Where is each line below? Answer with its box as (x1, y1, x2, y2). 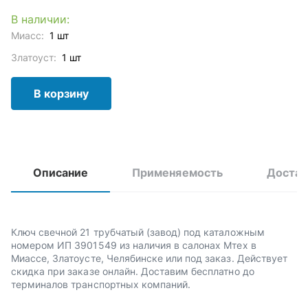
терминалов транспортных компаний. (11, 278, 191, 290)
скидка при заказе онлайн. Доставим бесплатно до (11, 265, 254, 277)
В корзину (34, 87, 89, 100)
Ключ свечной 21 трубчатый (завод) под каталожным (11, 226, 265, 238)
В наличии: (11, 12, 70, 26)
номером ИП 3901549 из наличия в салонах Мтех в (11, 239, 256, 251)
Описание (33, 166, 89, 179)
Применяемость (132, 166, 223, 179)
